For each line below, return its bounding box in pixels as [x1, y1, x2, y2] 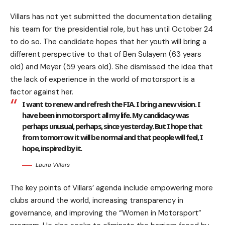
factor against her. [10, 87, 73, 97]
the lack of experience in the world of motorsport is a [10, 74, 195, 85]
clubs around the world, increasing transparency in [10, 195, 183, 206]
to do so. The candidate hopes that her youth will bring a [10, 37, 206, 47]
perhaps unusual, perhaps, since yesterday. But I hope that [22, 121, 202, 132]
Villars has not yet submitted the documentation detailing [10, 12, 212, 22]
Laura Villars [36, 161, 70, 169]
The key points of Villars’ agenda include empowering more [10, 183, 213, 193]
